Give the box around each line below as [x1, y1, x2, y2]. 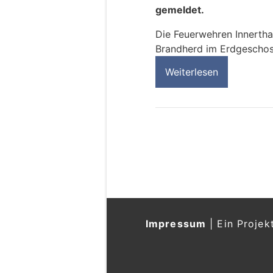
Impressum [146, 218, 207, 230]
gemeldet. [155, 4, 204, 16]
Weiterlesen [165, 66, 218, 79]
